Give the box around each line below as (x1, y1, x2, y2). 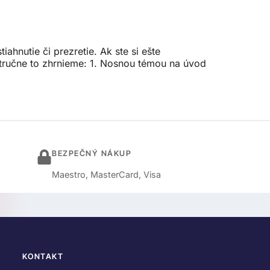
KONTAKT (22, 252, 64, 262)
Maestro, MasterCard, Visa (52, 169, 161, 180)
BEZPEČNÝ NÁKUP (52, 149, 131, 159)
